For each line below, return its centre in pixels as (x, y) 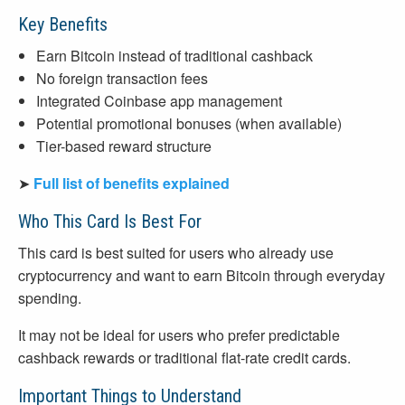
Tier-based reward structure (124, 146)
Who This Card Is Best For (110, 222)
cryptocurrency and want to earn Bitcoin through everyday (202, 276)
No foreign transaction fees (122, 79)
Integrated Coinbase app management (159, 101)
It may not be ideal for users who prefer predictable (179, 335)
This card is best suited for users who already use (176, 253)
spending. (50, 298)
